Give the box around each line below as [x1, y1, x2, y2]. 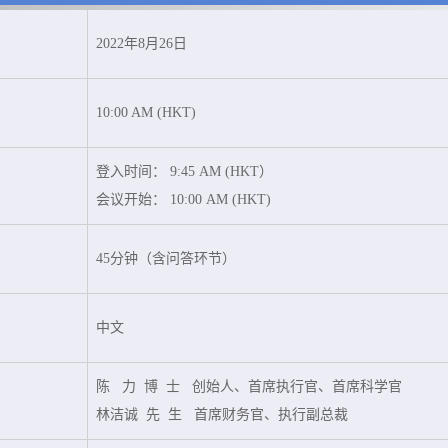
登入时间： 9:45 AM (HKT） [96, 164, 273, 179]
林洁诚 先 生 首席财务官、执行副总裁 [96, 407, 348, 422]
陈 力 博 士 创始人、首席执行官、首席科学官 [96, 379, 402, 394]
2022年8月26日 [96, 36, 187, 51]
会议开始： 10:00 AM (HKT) [96, 192, 271, 207]
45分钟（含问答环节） [96, 251, 236, 266]
